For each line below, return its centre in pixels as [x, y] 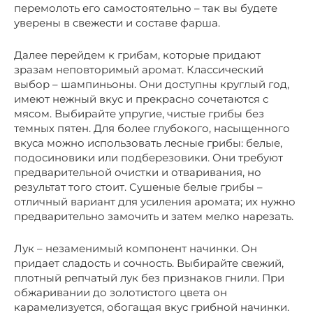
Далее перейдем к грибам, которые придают [137, 55]
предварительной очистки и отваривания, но [138, 173]
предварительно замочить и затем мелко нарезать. [154, 217]
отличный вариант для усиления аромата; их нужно [155, 202]
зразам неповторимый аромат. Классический [139, 70]
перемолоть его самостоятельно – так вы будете [146, 8]
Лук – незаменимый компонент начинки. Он [136, 249]
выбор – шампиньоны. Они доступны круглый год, [152, 85]
